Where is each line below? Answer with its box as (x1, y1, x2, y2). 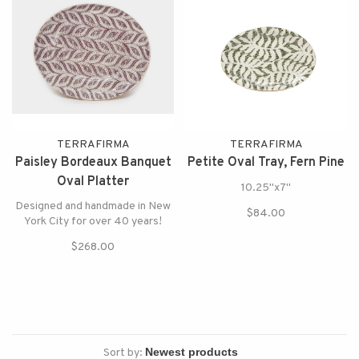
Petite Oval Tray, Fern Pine (188, 155, 345, 171)
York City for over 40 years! (24, 215, 162, 228)
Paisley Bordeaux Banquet (14, 155, 171, 171)
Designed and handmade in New (15, 200, 171, 213)
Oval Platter (57, 174, 129, 190)
